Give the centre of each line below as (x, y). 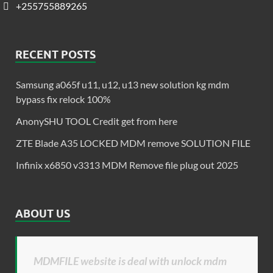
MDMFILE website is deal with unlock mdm (130, 261)
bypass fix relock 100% (63, 99)
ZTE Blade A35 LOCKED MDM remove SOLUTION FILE (133, 143)
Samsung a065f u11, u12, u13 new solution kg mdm (122, 84)
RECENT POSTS (55, 54)
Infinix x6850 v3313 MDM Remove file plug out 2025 (127, 165)
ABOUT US (43, 213)
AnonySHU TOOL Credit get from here (97, 121)
